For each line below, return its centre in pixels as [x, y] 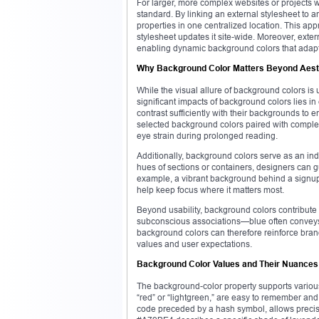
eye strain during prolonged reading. [207, 135]
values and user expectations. [194, 244]
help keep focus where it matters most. [210, 189]
